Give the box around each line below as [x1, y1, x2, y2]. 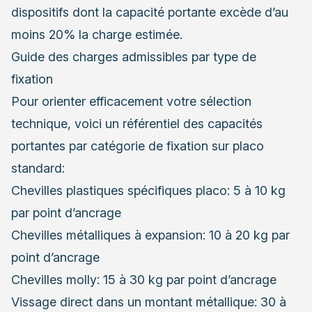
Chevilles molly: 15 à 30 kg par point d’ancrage [11, 272, 276, 288]
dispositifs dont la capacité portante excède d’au [11, 5, 288, 20]
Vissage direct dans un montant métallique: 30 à [11, 295, 286, 310]
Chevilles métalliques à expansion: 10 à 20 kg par [11, 228, 290, 243]
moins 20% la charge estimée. [11, 27, 182, 42]
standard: [11, 161, 65, 176]
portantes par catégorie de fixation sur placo [11, 139, 264, 154]
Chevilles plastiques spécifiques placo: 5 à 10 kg [11, 183, 286, 198]
